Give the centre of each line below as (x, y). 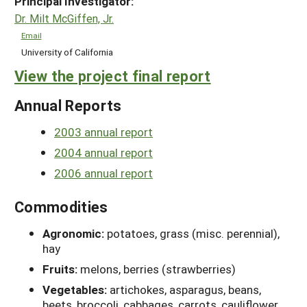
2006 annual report (103, 173)
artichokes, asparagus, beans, (185, 290)
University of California (67, 52)
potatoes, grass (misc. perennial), (193, 234)
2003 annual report (103, 132)
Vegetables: (76, 290)
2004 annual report (103, 153)
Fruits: (61, 269)
